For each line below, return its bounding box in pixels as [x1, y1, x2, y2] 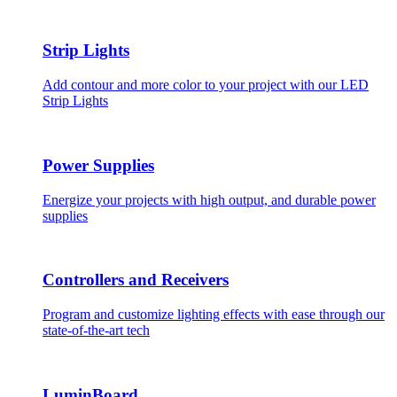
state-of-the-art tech [43, 322, 150, 338]
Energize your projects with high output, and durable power [43, 191, 376, 207]
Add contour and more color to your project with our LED [43, 77, 369, 93]
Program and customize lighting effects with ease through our [43, 306, 385, 322]
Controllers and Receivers [43, 270, 229, 290]
